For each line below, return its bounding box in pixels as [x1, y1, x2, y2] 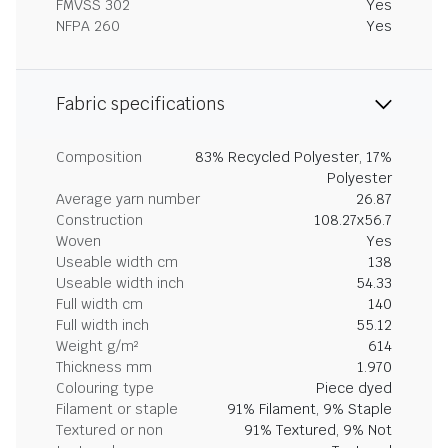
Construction [56, 210, 143, 229]
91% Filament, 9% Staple [227, 399, 392, 418]
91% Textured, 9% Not [244, 420, 392, 439]
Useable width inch [56, 273, 184, 292]
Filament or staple [56, 399, 178, 418]
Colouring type [56, 378, 154, 397]
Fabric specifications [56, 92, 225, 115]
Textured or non [56, 420, 163, 439]
